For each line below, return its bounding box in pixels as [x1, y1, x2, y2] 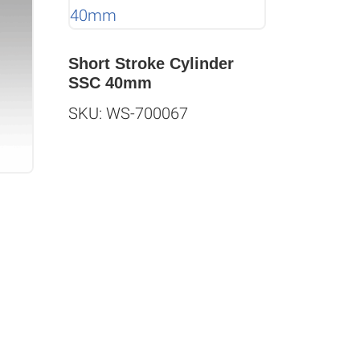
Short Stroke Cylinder [67, 55, 234, 73]
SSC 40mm [67, 74, 152, 92]
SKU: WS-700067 [67, 104, 188, 124]
